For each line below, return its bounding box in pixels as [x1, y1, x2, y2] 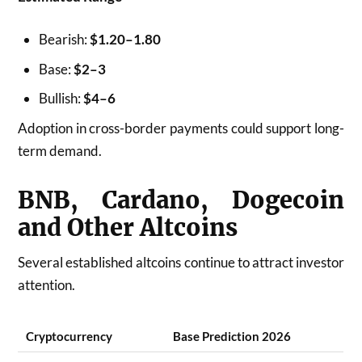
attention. [18, 276, 76, 293]
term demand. [18, 141, 103, 159]
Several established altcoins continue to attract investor [18, 253, 344, 271]
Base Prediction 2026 [173, 329, 292, 344]
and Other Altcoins [18, 213, 238, 242]
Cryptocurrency [26, 329, 113, 344]
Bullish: [38, 90, 83, 107]
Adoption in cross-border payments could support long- [18, 119, 344, 137]
